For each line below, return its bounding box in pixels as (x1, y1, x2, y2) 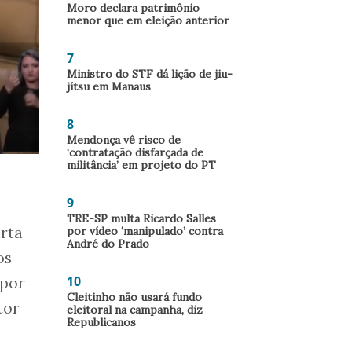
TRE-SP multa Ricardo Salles (67, 211, 216, 225)
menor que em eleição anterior (67, 13, 229, 27)
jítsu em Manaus (67, 79, 151, 93)
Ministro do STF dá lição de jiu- (67, 67, 233, 81)
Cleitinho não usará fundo (67, 290, 202, 304)
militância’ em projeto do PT (67, 158, 216, 172)
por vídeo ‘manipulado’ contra (67, 224, 223, 238)
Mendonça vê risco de (67, 133, 181, 147)
